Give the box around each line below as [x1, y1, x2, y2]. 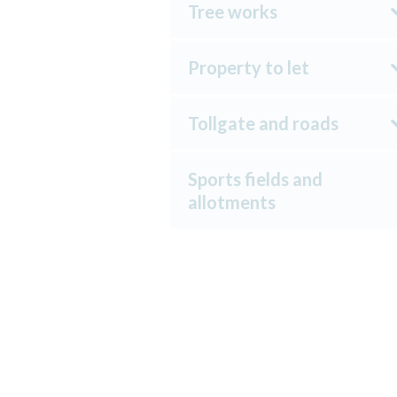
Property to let [188, 57, 309, 78]
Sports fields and [188, 168, 323, 190]
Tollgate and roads [188, 113, 339, 134]
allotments [188, 191, 276, 213]
